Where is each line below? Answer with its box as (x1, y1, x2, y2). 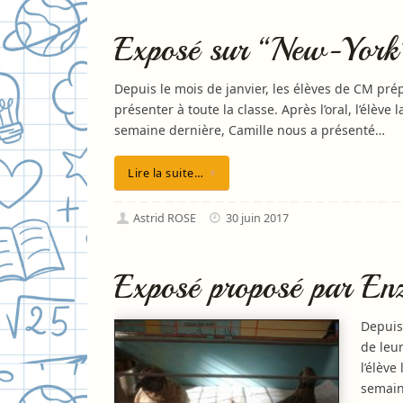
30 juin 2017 (226, 210, 290, 227)
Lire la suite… (128, 165, 203, 181)
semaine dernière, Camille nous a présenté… (114, 121, 385, 139)
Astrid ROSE (133, 210, 197, 227)
